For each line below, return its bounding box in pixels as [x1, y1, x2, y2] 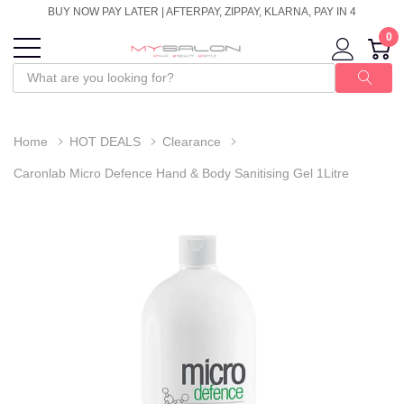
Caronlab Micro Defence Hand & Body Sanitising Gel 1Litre [14, 165, 349, 180]
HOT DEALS [69, 133, 141, 149]
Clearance [162, 133, 221, 149]
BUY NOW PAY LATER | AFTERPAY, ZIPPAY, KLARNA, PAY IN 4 [48, 5, 356, 18]
